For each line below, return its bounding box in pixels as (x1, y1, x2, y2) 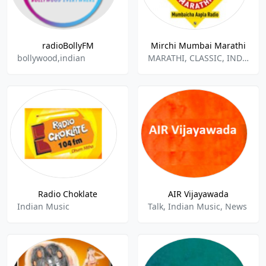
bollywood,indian (17, 52, 85, 64)
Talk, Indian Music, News (148, 201, 247, 212)
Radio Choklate (38, 188, 97, 199)
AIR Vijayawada (168, 188, 229, 199)
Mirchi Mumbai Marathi (151, 40, 246, 51)
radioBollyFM (42, 40, 94, 51)
